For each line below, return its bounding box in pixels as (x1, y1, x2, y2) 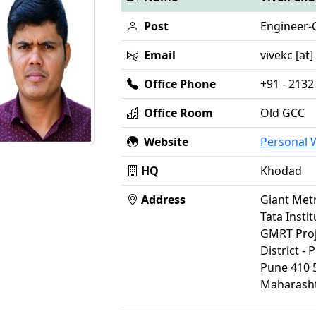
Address (138, 191, 186, 207)
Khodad (260, 162, 302, 178)
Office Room (138, 104, 213, 121)
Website (138, 133, 188, 150)
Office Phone (138, 75, 216, 92)
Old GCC (260, 104, 305, 121)
